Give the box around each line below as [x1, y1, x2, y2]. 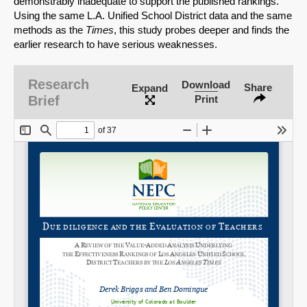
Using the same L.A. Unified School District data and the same [14, 10, 292, 22]
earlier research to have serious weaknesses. [14, 38, 217, 51]
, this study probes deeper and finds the [114, 24, 289, 36]
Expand [132, 82, 168, 94]
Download [182, 79, 230, 91]
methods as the [14, 24, 86, 36]
